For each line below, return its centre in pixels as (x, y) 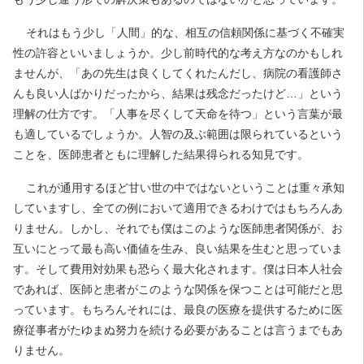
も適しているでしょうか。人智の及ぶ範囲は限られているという (178, 134)
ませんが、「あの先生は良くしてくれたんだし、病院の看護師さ (178, 73)
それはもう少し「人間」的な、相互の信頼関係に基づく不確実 (185, 32)
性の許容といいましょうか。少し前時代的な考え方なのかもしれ (178, 53)
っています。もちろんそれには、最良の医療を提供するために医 (178, 310)
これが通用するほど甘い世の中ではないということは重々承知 (185, 188)
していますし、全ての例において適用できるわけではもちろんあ (178, 208)
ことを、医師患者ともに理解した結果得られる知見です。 (161, 154)
